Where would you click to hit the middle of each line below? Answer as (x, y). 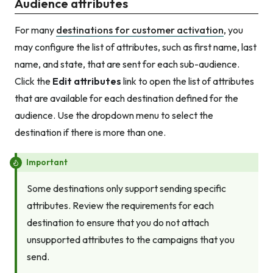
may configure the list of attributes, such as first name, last (136, 47)
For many (35, 30)
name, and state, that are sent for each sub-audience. (127, 64)
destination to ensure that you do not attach (118, 223)
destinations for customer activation (140, 30)
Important (47, 162)
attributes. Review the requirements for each (120, 206)
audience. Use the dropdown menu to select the (114, 115)
